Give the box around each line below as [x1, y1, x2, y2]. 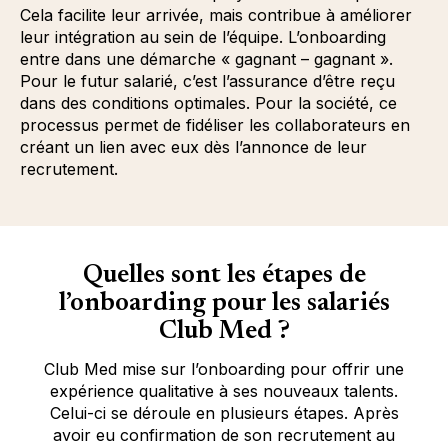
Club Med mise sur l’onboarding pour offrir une [44, 358, 404, 379]
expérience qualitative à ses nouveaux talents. [50, 380, 398, 401]
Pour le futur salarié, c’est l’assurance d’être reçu [20, 70, 395, 91]
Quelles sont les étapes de [82, 262, 366, 289]
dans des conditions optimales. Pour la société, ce [20, 92, 397, 113]
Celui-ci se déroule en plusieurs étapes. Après [49, 402, 399, 423]
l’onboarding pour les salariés [58, 290, 390, 317]
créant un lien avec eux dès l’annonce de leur [20, 136, 367, 157]
